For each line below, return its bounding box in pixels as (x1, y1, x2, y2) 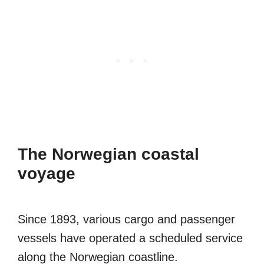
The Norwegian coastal (18, 145, 199, 164)
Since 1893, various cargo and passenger (18, 213, 235, 226)
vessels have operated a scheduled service (18, 232, 243, 245)
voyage (18, 164, 75, 183)
